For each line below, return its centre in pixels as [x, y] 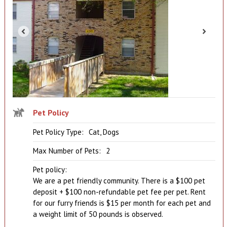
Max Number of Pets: [67, 151]
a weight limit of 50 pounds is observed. [98, 214]
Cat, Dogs [104, 132]
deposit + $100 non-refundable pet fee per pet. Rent [119, 192]
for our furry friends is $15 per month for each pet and [122, 203]
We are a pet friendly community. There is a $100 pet [119, 181]
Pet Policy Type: [58, 132]
